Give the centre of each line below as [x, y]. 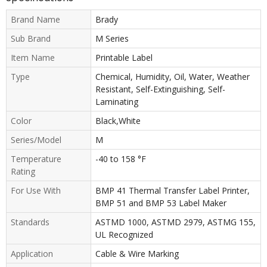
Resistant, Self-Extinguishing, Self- [160, 89]
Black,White [118, 120]
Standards [30, 222]
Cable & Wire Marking [137, 253]
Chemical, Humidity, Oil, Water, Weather [172, 76]
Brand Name [35, 19]
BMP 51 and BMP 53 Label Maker [161, 203]
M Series [112, 38]
